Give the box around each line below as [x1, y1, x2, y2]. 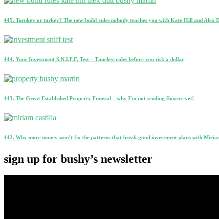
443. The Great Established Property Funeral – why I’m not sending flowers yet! [4, 95, 194, 101]
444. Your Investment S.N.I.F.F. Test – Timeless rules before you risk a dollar [4, 56, 184, 62]
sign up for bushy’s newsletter [4, 152, 153, 165]
